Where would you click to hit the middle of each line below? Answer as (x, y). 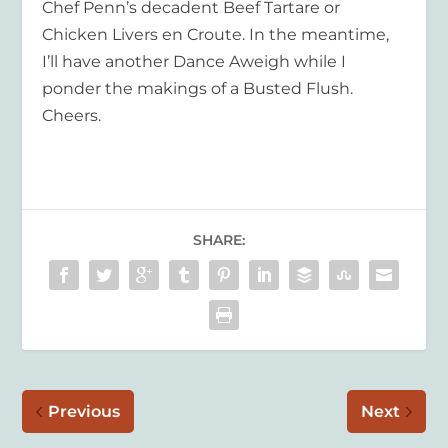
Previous (84, 412)
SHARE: (219, 240)
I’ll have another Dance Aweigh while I (194, 62)
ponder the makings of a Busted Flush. (198, 89)
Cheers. (72, 116)
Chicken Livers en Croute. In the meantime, (216, 35)
